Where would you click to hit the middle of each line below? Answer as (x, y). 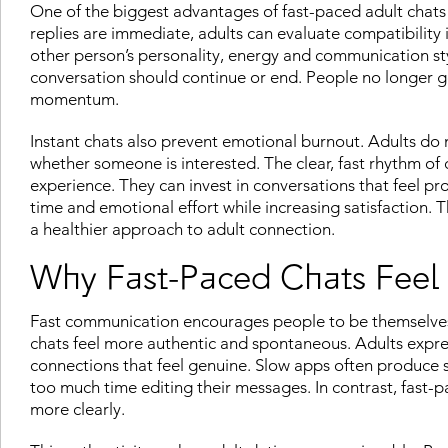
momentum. (74, 98)
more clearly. (77, 408)
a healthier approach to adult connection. (182, 228)
